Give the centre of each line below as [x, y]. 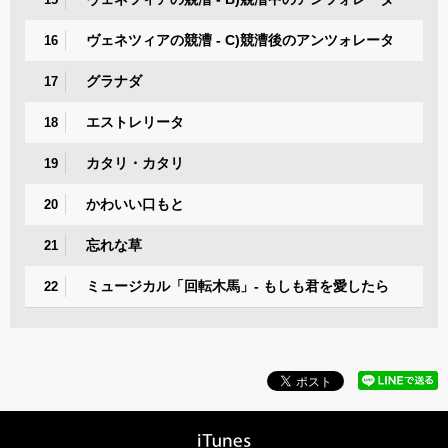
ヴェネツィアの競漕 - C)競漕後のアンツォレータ [240, 39]
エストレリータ [135, 121]
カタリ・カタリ [135, 162]
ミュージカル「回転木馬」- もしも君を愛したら [237, 285]
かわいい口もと [135, 203]
